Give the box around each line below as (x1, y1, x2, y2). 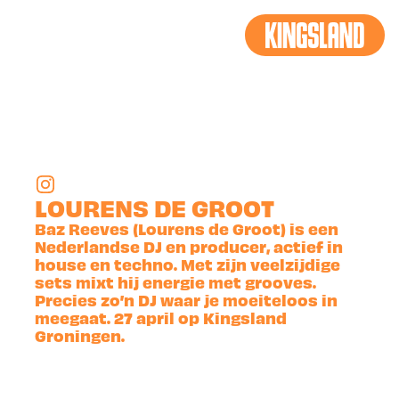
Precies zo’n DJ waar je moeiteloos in (35, 289, 338, 310)
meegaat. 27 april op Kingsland (35, 306, 288, 328)
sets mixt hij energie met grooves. (35, 271, 317, 292)
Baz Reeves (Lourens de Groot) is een (35, 217, 339, 239)
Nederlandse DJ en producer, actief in (35, 235, 344, 256)
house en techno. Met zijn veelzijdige (35, 253, 341, 274)
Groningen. (35, 324, 126, 346)
